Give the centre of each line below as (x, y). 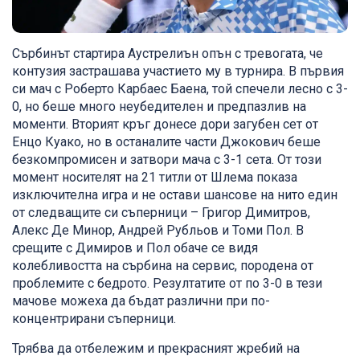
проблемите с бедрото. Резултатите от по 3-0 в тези (167, 284)
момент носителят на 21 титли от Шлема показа (155, 178)
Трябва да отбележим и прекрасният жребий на (156, 349)
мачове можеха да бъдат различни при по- (141, 301)
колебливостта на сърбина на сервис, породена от (163, 266)
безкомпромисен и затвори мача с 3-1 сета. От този (167, 160)
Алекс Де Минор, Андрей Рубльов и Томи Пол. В (158, 231)
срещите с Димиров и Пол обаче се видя (135, 248)
